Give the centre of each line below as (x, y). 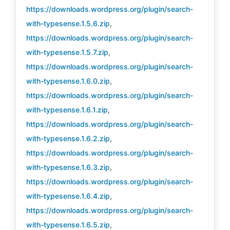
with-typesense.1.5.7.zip (67, 52)
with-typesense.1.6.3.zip (68, 167)
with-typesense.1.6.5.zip (68, 225)
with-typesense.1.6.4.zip (68, 196)
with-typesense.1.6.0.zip (68, 81)
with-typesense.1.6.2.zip (68, 138)
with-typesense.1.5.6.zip (68, 23)
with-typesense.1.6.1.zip (67, 110)
